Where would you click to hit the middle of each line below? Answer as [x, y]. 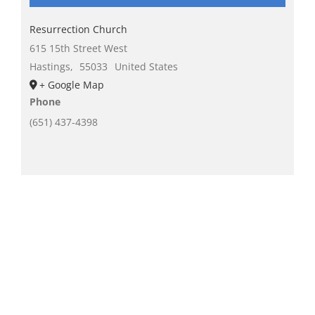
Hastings [50, 67]
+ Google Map [71, 85]
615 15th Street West [78, 49]
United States [146, 67]
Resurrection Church [78, 30]
